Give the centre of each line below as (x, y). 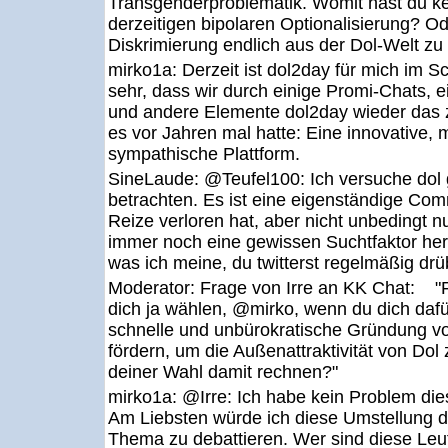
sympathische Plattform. (204, 154)
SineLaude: (156, 179)
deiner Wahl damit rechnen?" (223, 372)
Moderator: (154, 288)
